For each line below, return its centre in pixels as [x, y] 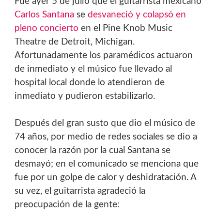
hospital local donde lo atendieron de [90, 83]
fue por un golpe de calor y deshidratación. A [105, 178]
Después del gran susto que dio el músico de [105, 124]
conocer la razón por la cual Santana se [93, 151]
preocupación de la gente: [67, 205]
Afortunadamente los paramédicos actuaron [104, 56]
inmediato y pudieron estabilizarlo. [85, 96]
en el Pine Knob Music [125, 29]
